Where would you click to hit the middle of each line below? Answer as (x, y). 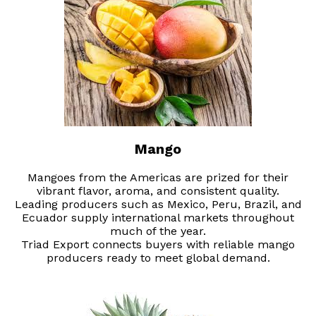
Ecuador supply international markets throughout (158, 218)
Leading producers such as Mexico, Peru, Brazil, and (158, 205)
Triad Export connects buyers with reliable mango (158, 245)
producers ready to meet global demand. (158, 258)
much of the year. (158, 231)
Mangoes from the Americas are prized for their (158, 178)
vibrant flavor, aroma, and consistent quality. (158, 191)
